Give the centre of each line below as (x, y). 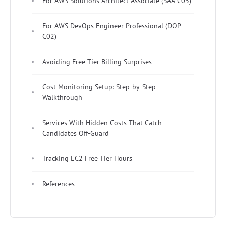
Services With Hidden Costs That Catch (102, 122)
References (59, 183)
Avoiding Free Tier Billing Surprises (97, 61)
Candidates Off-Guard (76, 133)
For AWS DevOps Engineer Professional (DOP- (113, 25)
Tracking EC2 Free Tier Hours (87, 158)
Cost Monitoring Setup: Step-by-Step (99, 87)
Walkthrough (62, 97)
